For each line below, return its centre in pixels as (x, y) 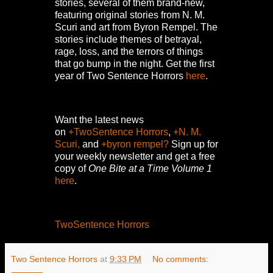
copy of (72, 169)
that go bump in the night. (110, 64)
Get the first (190, 64)
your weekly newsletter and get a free (135, 157)
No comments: (181, 259)
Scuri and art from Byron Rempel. (128, 27)
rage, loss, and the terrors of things (129, 52)
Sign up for (193, 144)
